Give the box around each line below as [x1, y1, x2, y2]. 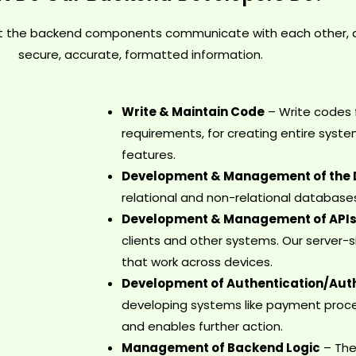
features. [121, 146, 176, 164]
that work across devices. [121, 253, 273, 271]
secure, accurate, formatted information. [18, 46, 263, 64]
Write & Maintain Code [121, 103, 265, 121]
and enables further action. [121, 318, 283, 335]
